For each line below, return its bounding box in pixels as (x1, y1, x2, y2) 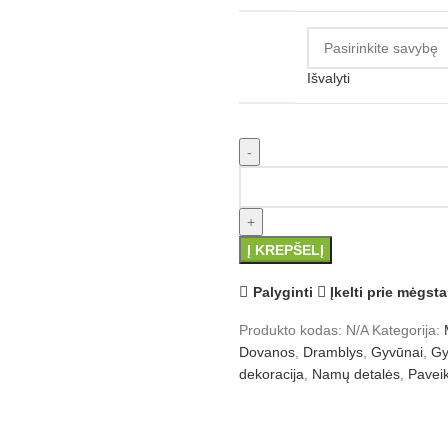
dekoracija (239, 366, 304, 382)
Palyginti (252, 283, 313, 300)
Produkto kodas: (239, 322, 346, 338)
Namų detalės (312, 366, 400, 382)
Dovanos (239, 344, 295, 360)
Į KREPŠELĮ (247, 242, 324, 258)
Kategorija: (372, 322, 440, 338)
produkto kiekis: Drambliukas (239, 169, 421, 185)
